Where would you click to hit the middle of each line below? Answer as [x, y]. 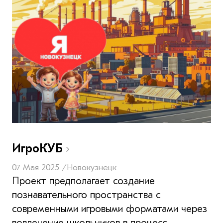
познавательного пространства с [86, 195]
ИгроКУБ [39, 148]
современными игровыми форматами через [110, 209]
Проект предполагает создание [83, 181]
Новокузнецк [92, 167]
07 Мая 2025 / [39, 167]
